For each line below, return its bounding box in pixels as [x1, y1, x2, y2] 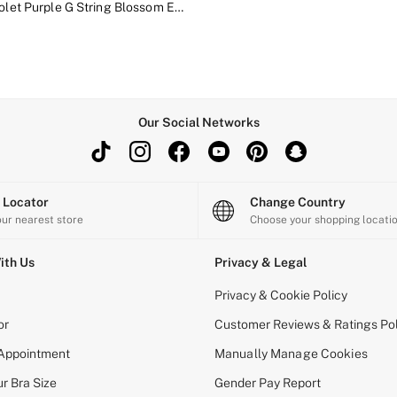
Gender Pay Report [214, 376, 321, 391]
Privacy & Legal [214, 255, 307, 270]
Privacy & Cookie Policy [214, 288, 347, 303]
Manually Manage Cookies [214, 346, 368, 362]
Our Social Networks [137, 115, 260, 130]
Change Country [259, 195, 346, 210]
